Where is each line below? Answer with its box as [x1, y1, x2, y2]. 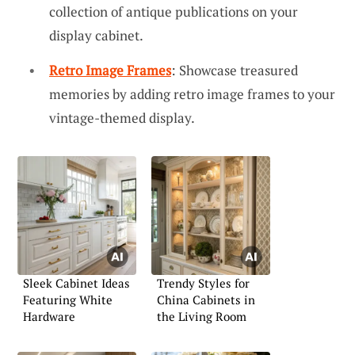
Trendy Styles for [157, 274, 250, 291]
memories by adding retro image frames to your [49, 84, 335, 103]
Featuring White [23, 291, 113, 307]
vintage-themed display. [49, 108, 195, 127]
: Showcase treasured [171, 60, 298, 79]
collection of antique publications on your [49, 2, 298, 21]
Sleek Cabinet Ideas [23, 274, 130, 291]
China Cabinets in [157, 291, 255, 307]
